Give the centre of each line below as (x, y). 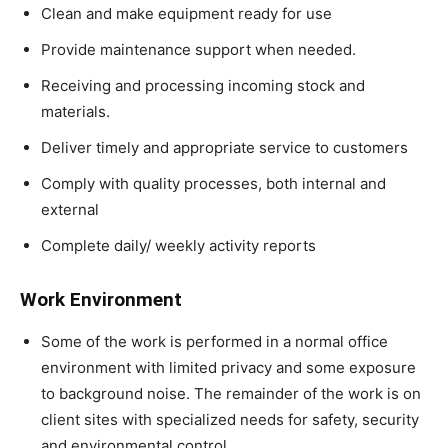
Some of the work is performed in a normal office (214, 341)
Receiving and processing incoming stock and (203, 85)
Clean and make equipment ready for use (186, 13)
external (70, 209)
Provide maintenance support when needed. (198, 49)
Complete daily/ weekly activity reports (178, 245)
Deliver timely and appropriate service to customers (224, 147)
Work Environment (103, 299)
